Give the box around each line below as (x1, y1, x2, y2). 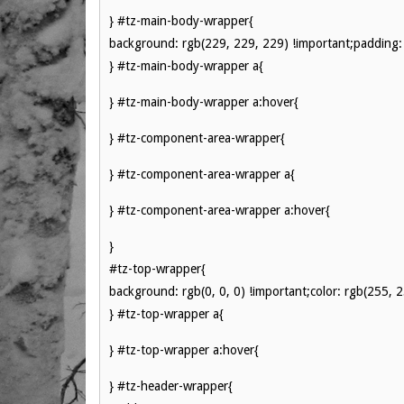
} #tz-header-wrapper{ (109, 379, 233, 393)
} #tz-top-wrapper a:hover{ (109, 343, 259, 357)
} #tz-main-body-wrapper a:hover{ (109, 95, 298, 109)
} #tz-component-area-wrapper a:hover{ (109, 203, 330, 217)
